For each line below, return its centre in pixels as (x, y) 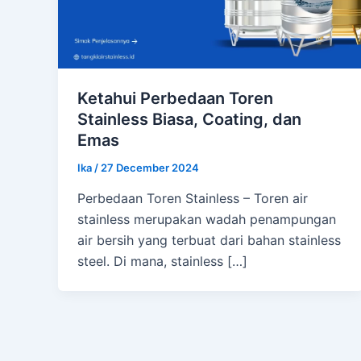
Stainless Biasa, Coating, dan (189, 119)
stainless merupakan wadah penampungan (207, 219)
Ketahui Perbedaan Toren (175, 98)
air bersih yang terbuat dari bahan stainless (209, 240)
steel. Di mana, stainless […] (162, 261)
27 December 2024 (150, 167)
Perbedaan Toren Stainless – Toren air (193, 198)
